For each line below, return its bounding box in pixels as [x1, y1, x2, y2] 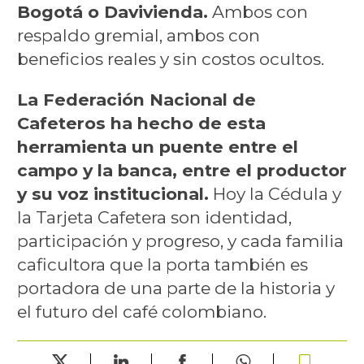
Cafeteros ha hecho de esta [16, 113, 266, 134]
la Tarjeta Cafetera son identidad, [16, 207, 292, 228]
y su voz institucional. [16, 184, 209, 205]
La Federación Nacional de [16, 89, 256, 110]
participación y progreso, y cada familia [16, 231, 344, 252]
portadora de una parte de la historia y [16, 278, 335, 299]
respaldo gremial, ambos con [16, 25, 260, 46]
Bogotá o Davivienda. [16, 2, 208, 23]
